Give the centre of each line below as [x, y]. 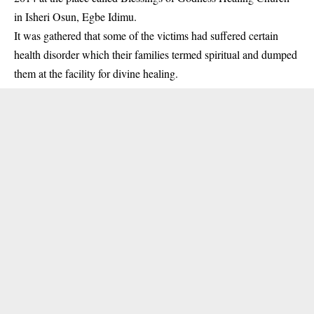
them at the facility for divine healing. [96, 73]
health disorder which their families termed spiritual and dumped [156, 54]
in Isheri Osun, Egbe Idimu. [75, 16]
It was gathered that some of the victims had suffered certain [146, 35]
